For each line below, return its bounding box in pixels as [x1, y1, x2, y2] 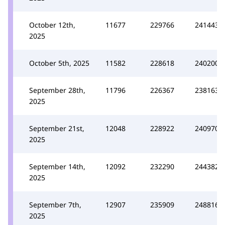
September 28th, [29, 85, 85, 95]
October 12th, [29, 20, 75, 30]
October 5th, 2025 [29, 58, 89, 68]
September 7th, [29, 199, 81, 209]
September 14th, [29, 161, 85, 171]
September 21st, [29, 123, 84, 133]
